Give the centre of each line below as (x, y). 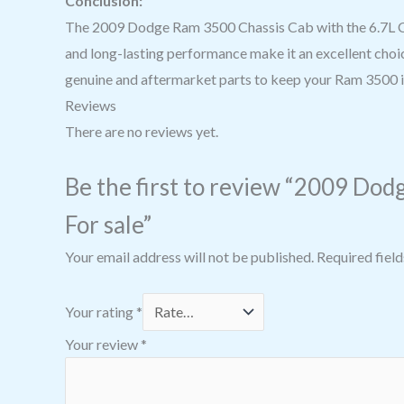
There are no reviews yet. (142, 132)
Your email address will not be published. (189, 256)
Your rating (101, 311)
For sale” (108, 224)
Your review (103, 344)
